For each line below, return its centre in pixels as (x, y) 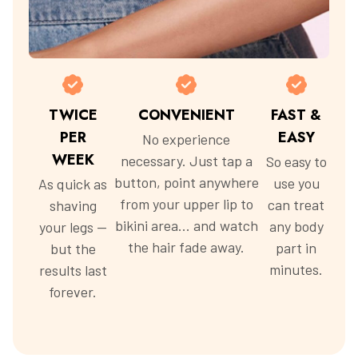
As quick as (73, 183)
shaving (73, 205)
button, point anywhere (186, 182)
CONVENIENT (186, 115)
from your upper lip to (186, 203)
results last (73, 270)
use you (296, 183)
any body (296, 226)
